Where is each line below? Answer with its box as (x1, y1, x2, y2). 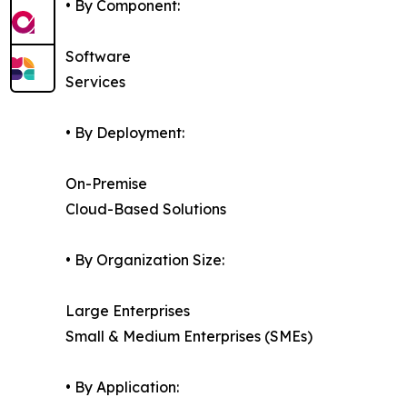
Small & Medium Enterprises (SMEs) (65, 327, 313, 346)
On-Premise (65, 174, 147, 194)
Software (65, 47, 131, 66)
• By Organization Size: (65, 251, 224, 270)
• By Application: (65, 378, 179, 397)
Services (65, 73, 125, 92)
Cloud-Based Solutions (65, 200, 226, 219)
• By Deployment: (65, 124, 184, 143)
